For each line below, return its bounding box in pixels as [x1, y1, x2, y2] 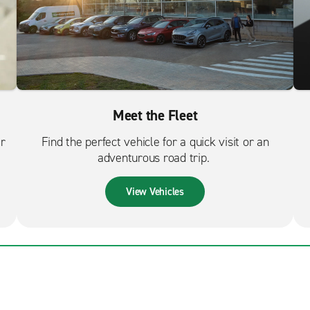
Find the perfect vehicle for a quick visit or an [41, 134, 269, 151]
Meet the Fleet [112, 106, 198, 126]
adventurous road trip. [97, 149, 213, 167]
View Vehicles [126, 185, 184, 199]
